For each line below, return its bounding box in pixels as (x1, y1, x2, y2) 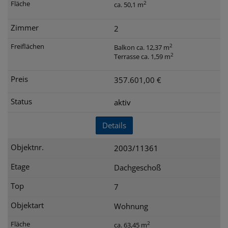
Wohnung (114, 201, 148, 211)
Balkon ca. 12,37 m (114, 42, 169, 52)
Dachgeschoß (114, 162, 161, 173)
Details (102, 120, 126, 130)
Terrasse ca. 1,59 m (114, 51, 170, 61)
